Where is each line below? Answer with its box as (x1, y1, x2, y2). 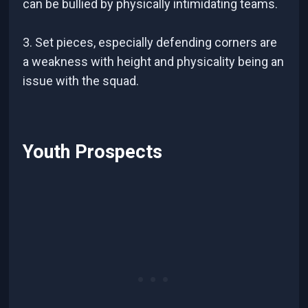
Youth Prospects (23, 141, 163, 164)
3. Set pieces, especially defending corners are (23, 34, 278, 49)
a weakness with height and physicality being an (23, 54, 285, 69)
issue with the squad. (23, 73, 140, 88)
